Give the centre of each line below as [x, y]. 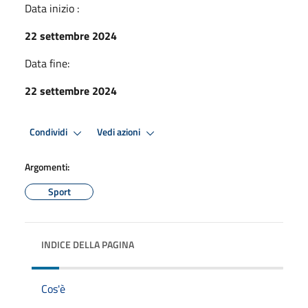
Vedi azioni [120, 132]
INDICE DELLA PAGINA [88, 244]
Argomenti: [47, 166]
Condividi [49, 132]
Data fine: [47, 63]
